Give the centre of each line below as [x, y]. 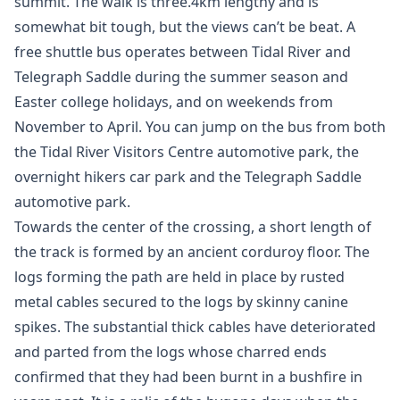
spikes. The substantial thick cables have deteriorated [195, 327]
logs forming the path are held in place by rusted [179, 277]
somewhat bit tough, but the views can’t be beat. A [185, 27]
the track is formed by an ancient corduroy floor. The [192, 252]
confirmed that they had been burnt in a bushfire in [188, 377]
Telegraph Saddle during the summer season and [181, 77]
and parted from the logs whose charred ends [171, 352]
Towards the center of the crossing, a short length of [193, 227]
